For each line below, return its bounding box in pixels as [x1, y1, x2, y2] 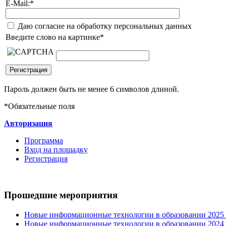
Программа [24, 136, 63, 145]
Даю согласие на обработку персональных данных [16, 21, 192, 30]
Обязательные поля [8, 101, 75, 110]
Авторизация [4, 119, 52, 128]
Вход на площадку [24, 145, 88, 154]
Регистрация [24, 154, 68, 163]
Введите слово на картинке [6, 32, 100, 41]
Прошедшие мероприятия [4, 190, 118, 201]
